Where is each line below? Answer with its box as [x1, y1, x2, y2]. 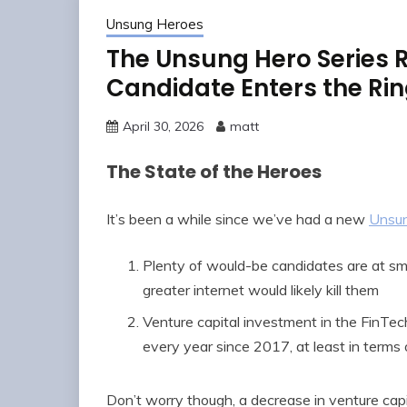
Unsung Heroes [106, 15, 203, 34]
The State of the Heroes [106, 159, 322, 185]
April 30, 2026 [123, 118, 203, 135]
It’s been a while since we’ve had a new [106, 209, 369, 228]
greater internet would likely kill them [143, 280, 379, 299]
